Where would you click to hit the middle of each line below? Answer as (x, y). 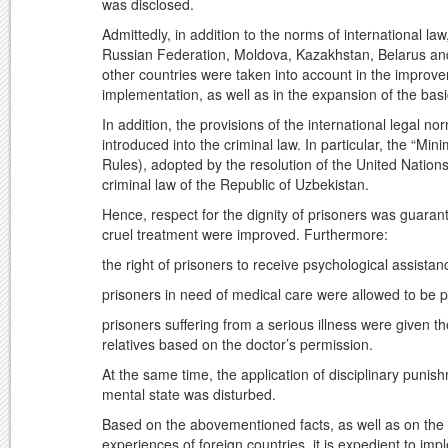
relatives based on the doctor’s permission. (237, 344)
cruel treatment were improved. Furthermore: (245, 234)
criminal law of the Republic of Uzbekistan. (235, 184)
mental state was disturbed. (189, 394)
